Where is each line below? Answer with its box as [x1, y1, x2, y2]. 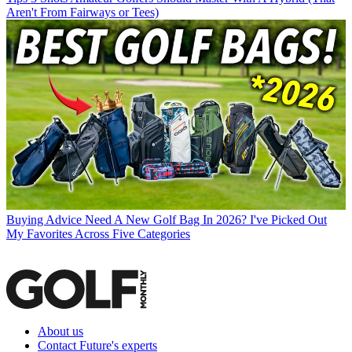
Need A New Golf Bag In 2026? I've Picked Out [85, 213, 327, 227]
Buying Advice [6, 213, 82, 227]
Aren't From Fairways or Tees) [6, 5, 159, 20]
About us [38, 324, 83, 339]
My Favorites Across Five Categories [6, 227, 190, 241]
